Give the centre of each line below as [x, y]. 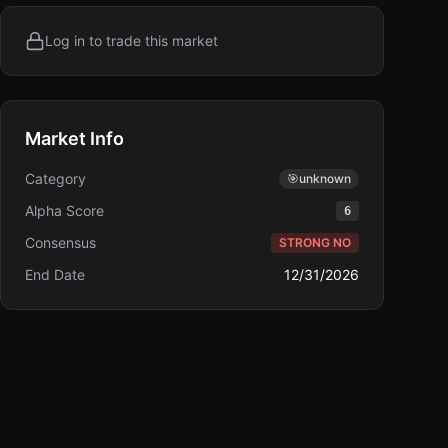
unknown [325, 178]
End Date [55, 274]
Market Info [74, 138]
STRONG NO [315, 242]
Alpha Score [64, 210]
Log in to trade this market [131, 40]
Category [55, 178]
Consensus [60, 242]
